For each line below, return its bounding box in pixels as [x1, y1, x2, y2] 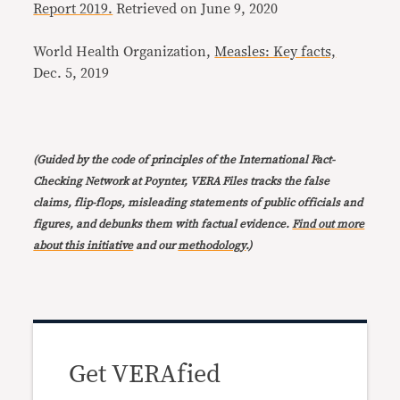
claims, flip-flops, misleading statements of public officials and [33, 197, 363, 209]
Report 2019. [33, 2, 113, 16]
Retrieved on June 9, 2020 [112, 2, 279, 16]
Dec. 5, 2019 [33, 66, 110, 80]
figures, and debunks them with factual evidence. [33, 219, 293, 230]
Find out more [292, 219, 365, 230]
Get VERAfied [69, 362, 221, 387]
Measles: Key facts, [214, 45, 337, 59]
